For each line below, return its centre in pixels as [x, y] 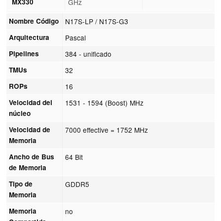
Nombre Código [34, 21]
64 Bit [74, 157]
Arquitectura [29, 37]
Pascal [76, 37]
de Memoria [28, 167]
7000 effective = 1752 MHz [107, 129]
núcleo [20, 113]
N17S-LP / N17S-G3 [97, 21]
